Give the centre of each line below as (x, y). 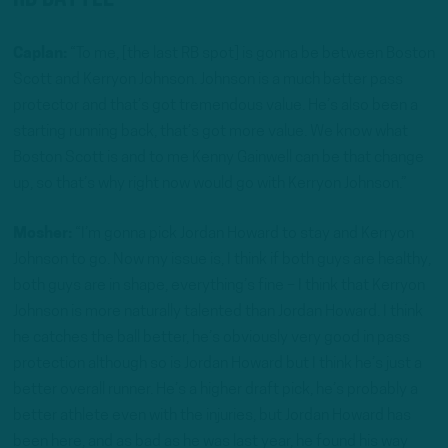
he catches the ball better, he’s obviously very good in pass (211, 337)
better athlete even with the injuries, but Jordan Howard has (212, 415)
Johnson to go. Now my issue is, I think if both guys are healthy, (222, 259)
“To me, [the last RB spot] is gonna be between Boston (251, 54)
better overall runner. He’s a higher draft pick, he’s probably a (215, 389)
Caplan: (40, 54)
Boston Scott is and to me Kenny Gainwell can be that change (218, 158)
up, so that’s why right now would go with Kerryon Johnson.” (210, 184)
